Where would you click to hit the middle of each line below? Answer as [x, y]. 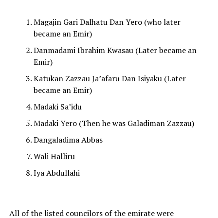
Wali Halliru [54, 156]
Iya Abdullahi [56, 173]
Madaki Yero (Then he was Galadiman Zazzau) [114, 123]
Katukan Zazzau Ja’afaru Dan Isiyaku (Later [109, 79]
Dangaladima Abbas [68, 140]
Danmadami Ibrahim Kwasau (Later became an [115, 50]
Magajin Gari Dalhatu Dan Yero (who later [107, 22]
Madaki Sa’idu [57, 107]
